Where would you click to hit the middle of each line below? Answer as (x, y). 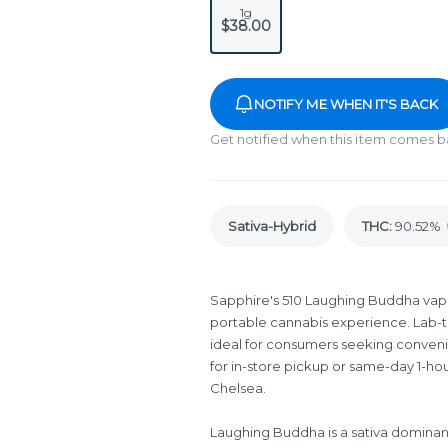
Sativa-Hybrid (272, 226)
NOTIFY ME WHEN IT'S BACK (346, 104)
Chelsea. (238, 388)
